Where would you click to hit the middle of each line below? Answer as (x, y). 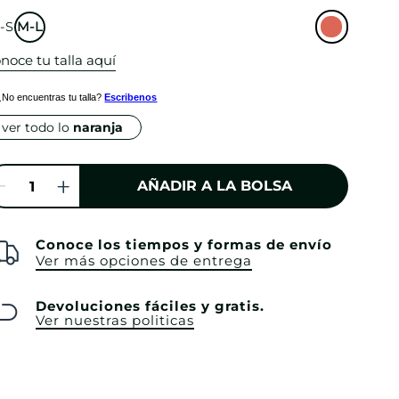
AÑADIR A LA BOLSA (214, 185)
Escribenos (131, 98)
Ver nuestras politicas (114, 321)
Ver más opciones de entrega (143, 261)
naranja (98, 128)
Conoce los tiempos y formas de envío (183, 245)
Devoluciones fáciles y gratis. (150, 306)
